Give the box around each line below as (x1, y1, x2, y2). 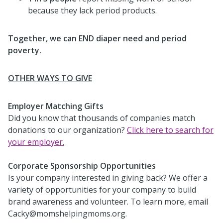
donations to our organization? (8, 124, 127, 135)
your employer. (8, 136, 64, 147)
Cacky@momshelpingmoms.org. (8, 208, 127, 219)
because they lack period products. (28, 4, 157, 16)
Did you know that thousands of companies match (8, 112, 195, 123)
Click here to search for (127, 124, 214, 135)
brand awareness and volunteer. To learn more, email (8, 196, 208, 207)
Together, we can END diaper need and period (8, 32, 187, 44)
